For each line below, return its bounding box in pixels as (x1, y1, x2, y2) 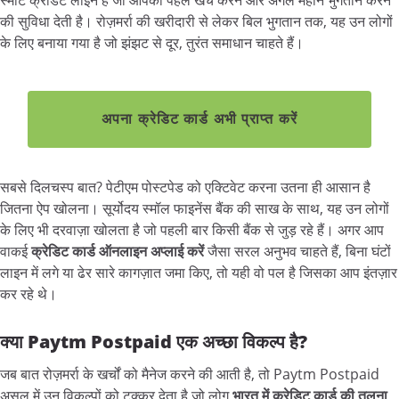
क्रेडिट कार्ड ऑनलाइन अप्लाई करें (31, 240, 204, 261)
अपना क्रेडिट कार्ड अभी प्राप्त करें (102, 108, 297, 128)
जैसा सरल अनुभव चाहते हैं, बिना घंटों (204, 240, 391, 261)
